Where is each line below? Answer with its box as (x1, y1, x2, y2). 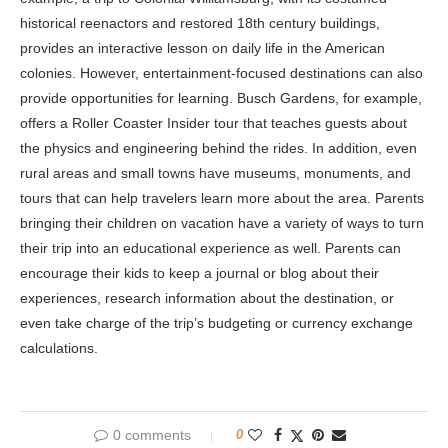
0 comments (113, 427, 191, 443)
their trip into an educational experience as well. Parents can (20, 240, 401, 256)
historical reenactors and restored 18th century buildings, (20, 15, 380, 31)
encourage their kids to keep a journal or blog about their (20, 265, 379, 281)
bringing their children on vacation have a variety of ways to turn (20, 215, 424, 231)
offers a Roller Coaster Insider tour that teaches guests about (20, 115, 407, 131)
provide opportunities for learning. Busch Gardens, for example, (20, 90, 422, 106)
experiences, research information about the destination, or (20, 290, 394, 306)
